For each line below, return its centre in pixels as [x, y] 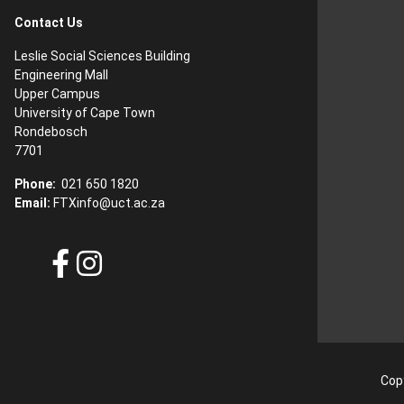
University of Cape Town [85, 113]
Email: [32, 203]
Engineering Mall [61, 75]
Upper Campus [57, 94]
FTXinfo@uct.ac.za [109, 203]
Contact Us [49, 23]
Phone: [35, 184]
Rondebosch [51, 132]
